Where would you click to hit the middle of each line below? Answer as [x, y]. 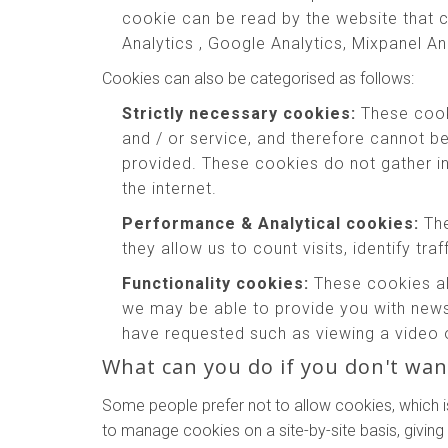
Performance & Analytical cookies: [270, 223]
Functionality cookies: [215, 283]
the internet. [169, 188]
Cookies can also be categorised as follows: [258, 78]
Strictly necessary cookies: [239, 113]
